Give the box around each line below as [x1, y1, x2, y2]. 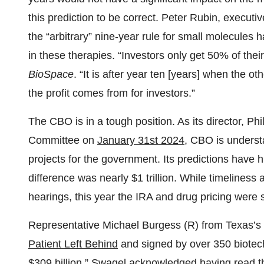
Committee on [28, 134, 97, 147]
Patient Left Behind [28, 238, 118, 250]
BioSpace [28, 68, 74, 81]
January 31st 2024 [97, 134, 184, 147]
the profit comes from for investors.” [28, 87, 195, 100]
